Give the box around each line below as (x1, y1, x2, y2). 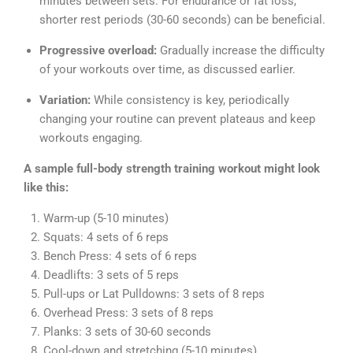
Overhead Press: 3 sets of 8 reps (43, 305, 214, 320)
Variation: (39, 92, 91, 107)
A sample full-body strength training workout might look (24, 161, 320, 176)
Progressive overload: (39, 43, 157, 58)
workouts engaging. (39, 130, 143, 145)
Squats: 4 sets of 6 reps (43, 229, 169, 244)
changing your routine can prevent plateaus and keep (39, 111, 315, 126)
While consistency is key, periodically (91, 92, 289, 107)
